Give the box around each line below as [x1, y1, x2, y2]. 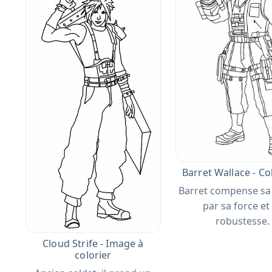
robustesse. [216, 214, 270, 228]
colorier [75, 248, 112, 262]
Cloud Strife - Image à [42, 237, 144, 251]
